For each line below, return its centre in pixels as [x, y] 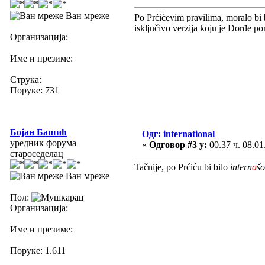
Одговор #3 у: [178, 144]
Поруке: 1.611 [38, 250]
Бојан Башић [38, 132]
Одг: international [178, 134]
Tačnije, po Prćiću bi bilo [182, 167]
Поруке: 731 [35, 90]
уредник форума [43, 143]
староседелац [37, 153]
